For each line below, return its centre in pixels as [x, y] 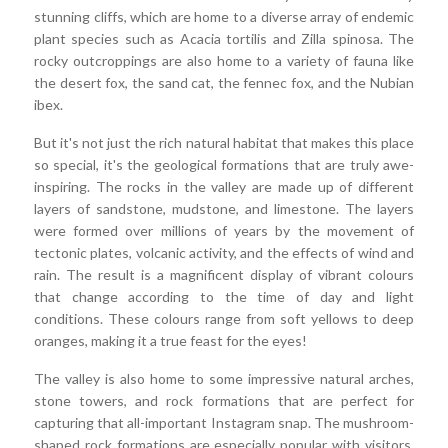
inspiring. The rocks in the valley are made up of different [224, 187]
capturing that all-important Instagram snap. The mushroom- [224, 423]
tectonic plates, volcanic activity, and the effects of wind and [224, 253]
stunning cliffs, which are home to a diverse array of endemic [224, 17]
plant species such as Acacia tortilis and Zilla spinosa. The [224, 39]
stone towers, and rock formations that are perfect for [224, 401]
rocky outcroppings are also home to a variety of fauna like [224, 61]
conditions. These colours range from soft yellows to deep [224, 319]
